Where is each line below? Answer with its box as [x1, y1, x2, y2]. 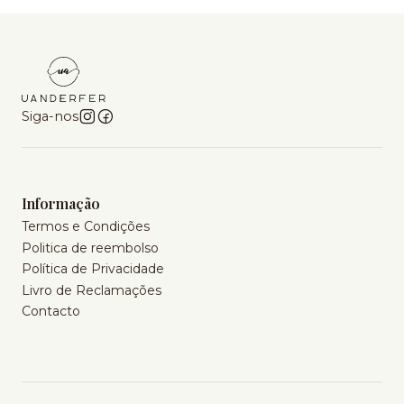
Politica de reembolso [22, 239, 159, 256]
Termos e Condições [22, 218, 150, 235]
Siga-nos [22, 108, 78, 125]
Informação [22, 194, 100, 214]
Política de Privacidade [22, 261, 164, 278]
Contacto [22, 302, 80, 319]
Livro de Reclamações [22, 281, 161, 298]
